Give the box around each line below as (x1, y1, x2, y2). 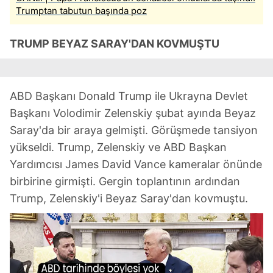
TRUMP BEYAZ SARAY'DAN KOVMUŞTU (10, 37, 219, 50)
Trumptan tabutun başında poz (16, 5, 147, 16)
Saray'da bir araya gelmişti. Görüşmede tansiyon (10, 124, 258, 136)
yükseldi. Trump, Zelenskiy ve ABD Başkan (10, 141, 227, 154)
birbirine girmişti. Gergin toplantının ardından (10, 175, 240, 188)
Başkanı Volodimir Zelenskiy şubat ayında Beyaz (10, 107, 256, 119)
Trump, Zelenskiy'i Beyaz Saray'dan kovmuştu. (10, 192, 248, 205)
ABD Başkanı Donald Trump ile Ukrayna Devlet (10, 90, 248, 102)
